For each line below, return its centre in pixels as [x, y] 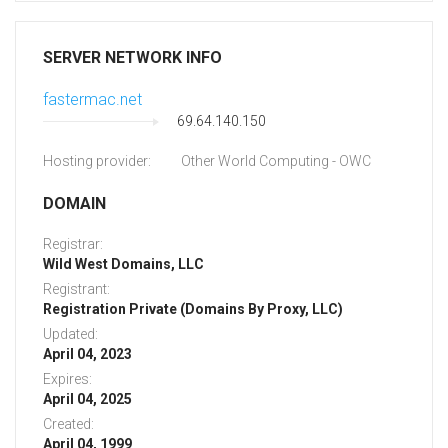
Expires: [67, 379]
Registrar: [73, 244]
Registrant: [76, 289]
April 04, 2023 [87, 354]
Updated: [70, 334]
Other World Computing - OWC [276, 161]
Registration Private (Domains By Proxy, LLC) [193, 309]
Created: [68, 424]
